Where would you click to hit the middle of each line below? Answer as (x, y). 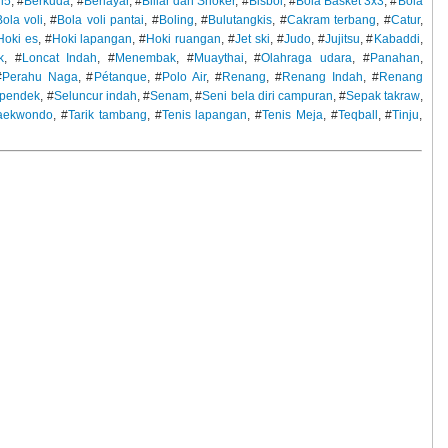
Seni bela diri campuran (268, 95)
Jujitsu (342, 38)
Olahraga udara (306, 57)
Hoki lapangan (92, 38)
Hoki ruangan (184, 38)
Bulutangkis (240, 19)
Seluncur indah (95, 95)
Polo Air (184, 76)
